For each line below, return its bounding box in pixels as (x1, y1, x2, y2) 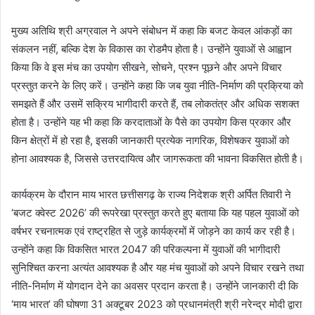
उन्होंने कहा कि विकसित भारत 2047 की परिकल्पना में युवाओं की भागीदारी (11, 242, 280, 256)
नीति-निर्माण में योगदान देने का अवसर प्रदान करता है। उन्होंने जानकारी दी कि (11, 278, 298, 292)
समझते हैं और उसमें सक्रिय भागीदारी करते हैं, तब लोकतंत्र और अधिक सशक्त (11, 96, 299, 110)
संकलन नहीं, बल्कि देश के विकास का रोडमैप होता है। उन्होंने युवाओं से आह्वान (11, 41, 292, 56)
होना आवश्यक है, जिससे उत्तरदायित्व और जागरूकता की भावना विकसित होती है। (11, 151, 304, 165)
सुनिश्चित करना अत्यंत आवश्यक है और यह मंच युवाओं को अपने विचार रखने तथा (11, 260, 304, 274)
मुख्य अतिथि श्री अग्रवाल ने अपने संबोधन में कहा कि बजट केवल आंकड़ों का (11, 23, 292, 37)
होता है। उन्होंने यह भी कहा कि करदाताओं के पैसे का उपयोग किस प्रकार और (11, 115, 291, 129)
